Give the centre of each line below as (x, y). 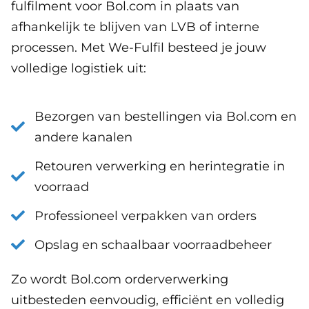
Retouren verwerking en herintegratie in (160, 166)
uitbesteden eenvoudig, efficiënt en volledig (148, 300)
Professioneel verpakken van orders (146, 216)
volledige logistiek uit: (79, 68)
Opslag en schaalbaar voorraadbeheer (153, 245)
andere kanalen (83, 137)
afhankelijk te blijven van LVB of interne (135, 27)
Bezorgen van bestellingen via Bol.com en (166, 116)
